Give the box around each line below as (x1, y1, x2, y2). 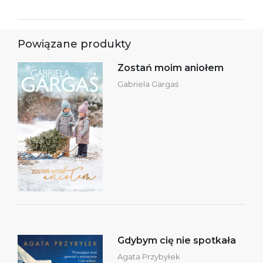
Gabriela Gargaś (117, 79, 178, 89)
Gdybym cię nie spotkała (117, 234, 236, 246)
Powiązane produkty (18, 37, 131, 50)
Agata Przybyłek (117, 251, 180, 261)
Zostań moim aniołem (117, 62, 224, 73)
